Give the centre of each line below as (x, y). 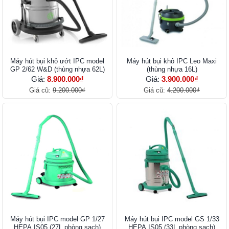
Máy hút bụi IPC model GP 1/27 (57, 219)
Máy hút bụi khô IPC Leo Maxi (172, 61)
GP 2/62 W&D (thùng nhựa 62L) (57, 69)
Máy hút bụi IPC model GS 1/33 (172, 219)
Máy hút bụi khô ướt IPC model (57, 61)
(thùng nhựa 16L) (172, 69)
